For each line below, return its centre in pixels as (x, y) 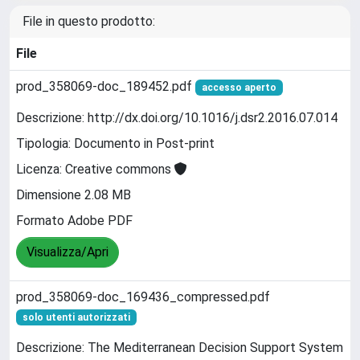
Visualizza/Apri (67, 252)
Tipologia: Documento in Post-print (115, 144)
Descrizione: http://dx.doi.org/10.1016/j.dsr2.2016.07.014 (177, 118)
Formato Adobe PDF (74, 221)
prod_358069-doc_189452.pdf (106, 86)
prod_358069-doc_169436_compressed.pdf (143, 297)
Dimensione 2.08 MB (74, 195)
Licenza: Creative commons (95, 170)
